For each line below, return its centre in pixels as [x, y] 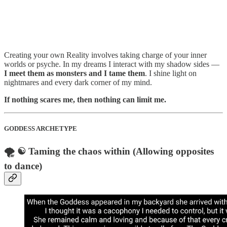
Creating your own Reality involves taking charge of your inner [105, 55]
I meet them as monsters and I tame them [74, 73]
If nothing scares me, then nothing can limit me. [85, 100]
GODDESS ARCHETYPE [41, 129]
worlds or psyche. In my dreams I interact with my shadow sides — [112, 64]
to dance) [23, 166]
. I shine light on [171, 73]
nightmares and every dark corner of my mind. [78, 83]
